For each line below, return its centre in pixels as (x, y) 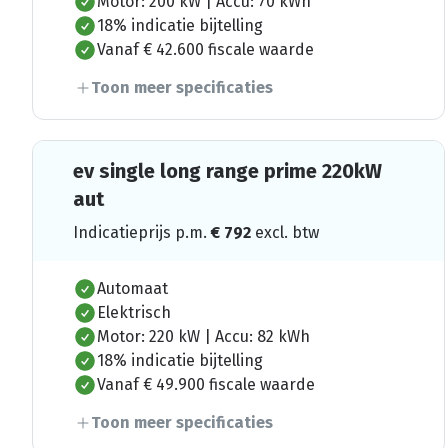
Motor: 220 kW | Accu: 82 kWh (203, 336)
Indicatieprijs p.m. (142, 232)
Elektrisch (134, 312)
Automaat (132, 288)
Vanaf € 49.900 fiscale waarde (206, 384)
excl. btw (287, 232)
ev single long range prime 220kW (227, 170)
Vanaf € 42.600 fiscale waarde (205, 49)
